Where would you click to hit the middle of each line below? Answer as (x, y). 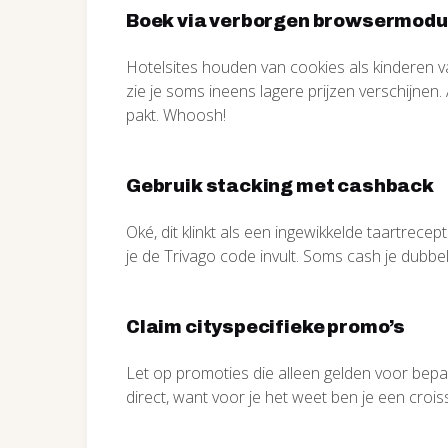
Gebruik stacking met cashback (280, 186)
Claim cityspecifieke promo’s (265, 327)
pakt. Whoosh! (176, 115)
